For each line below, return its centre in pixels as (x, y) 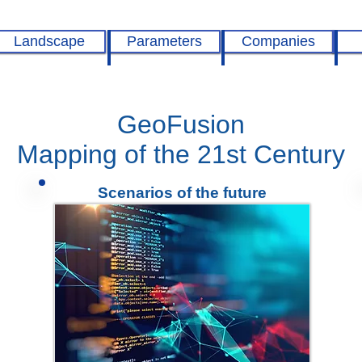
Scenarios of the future (182, 193)
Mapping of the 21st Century (181, 154)
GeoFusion (181, 124)
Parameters (164, 41)
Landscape (49, 41)
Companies (278, 41)
